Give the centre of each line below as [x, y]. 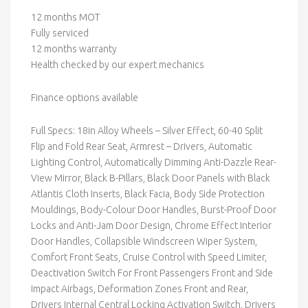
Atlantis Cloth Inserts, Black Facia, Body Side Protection [148, 194]
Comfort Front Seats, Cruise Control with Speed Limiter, [149, 257]
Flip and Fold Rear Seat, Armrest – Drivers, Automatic [142, 146]
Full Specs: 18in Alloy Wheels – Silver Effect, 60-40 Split [147, 131]
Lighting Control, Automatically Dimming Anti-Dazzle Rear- [154, 162]
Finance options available [85, 98]
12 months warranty [74, 49]
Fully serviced [60, 33]
